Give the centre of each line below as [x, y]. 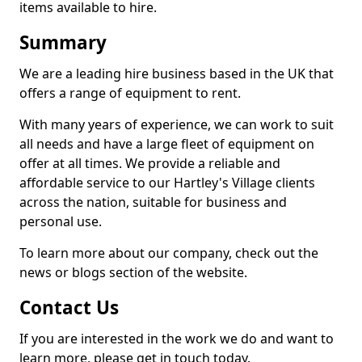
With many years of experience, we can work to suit [177, 124]
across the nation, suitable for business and [153, 202]
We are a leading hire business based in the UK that [177, 74]
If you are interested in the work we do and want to [177, 339]
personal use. [61, 221]
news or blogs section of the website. [133, 272]
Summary [63, 42]
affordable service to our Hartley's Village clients [167, 183]
